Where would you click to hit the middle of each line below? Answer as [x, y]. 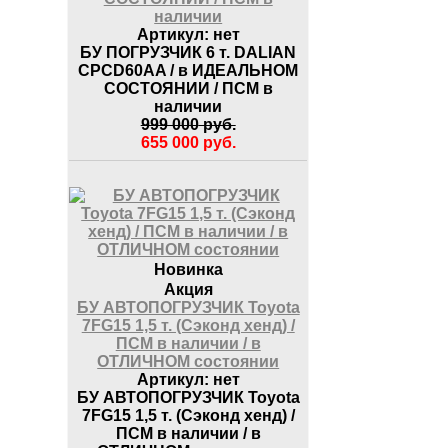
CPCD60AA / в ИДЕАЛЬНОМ [188, 70]
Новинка [188, 269]
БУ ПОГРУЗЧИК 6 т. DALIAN [188, 52]
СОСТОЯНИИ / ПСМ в [188, 88]
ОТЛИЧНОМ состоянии [188, 361]
